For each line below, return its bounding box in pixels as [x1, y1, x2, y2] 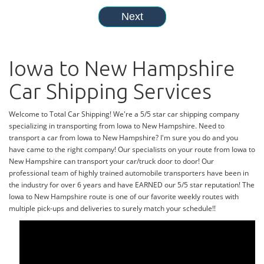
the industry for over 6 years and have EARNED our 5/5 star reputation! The [9, 180, 255, 190]
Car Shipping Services [9, 79, 212, 104]
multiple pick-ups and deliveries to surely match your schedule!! [9, 203, 216, 214]
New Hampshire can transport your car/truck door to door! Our [9, 156, 214, 167]
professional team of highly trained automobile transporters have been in [9, 168, 249, 179]
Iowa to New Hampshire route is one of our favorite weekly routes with [9, 192, 239, 202]
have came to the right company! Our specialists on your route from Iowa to [9, 144, 255, 155]
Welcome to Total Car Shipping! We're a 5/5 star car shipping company [9, 109, 239, 120]
